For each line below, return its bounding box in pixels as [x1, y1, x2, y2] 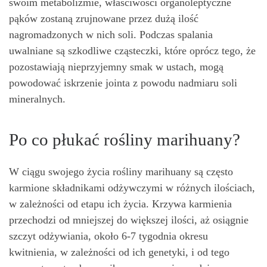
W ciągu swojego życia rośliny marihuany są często [9, 165, 233, 178]
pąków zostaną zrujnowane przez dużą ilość [9, 13, 198, 24]
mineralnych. [9, 93, 66, 105]
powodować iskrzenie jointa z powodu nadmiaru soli [9, 77, 237, 89]
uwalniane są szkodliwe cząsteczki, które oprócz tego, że [9, 45, 256, 57]
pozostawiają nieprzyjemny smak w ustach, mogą [9, 61, 223, 73]
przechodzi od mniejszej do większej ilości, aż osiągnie [9, 213, 249, 226]
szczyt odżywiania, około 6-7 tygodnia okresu [9, 229, 208, 242]
